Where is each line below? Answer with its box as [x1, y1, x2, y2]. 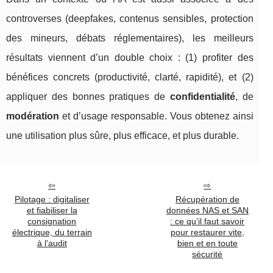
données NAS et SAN [166, 205, 249, 216]
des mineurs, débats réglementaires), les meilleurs [6, 33, 253, 44]
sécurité [192, 249, 223, 260]
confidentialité [169, 91, 235, 102]
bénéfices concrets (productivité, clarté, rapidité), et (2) [6, 72, 253, 83]
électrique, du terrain [12, 227, 92, 238]
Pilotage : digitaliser [14, 194, 90, 205]
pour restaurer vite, [170, 227, 244, 238]
